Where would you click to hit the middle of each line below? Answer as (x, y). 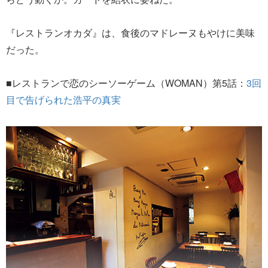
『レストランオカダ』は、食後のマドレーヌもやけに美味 (130, 32)
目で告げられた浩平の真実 (63, 99)
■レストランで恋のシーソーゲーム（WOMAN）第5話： (126, 83)
